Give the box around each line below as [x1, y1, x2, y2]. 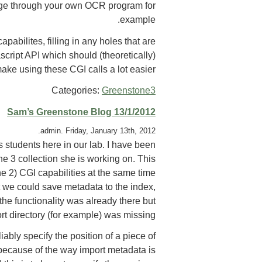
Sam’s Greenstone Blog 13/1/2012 [7, 107, 156, 118]
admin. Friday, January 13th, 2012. [40, 126, 156, 135]
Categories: [51, 85, 102, 96]
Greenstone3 [102, 85, 156, 96]
